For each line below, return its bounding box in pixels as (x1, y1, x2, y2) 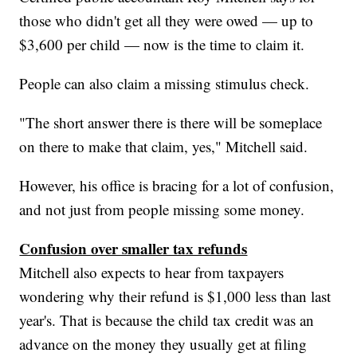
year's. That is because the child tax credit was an (19, 309, 315, 330)
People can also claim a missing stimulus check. (19, 73, 310, 93)
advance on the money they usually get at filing (19, 333, 308, 354)
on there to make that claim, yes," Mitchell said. (19, 135, 308, 156)
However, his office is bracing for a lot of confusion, (19, 175, 335, 195)
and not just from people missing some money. (19, 198, 305, 219)
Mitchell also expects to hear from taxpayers (19, 261, 284, 282)
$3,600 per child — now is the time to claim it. (19, 33, 305, 54)
